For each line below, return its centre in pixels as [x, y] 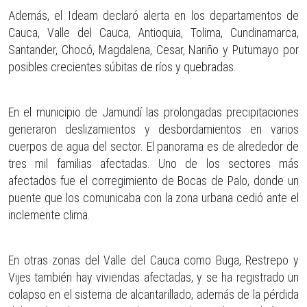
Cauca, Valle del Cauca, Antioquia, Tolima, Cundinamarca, [153, 32]
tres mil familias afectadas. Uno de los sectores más [153, 163]
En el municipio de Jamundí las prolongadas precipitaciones [153, 112]
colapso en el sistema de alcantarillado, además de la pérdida [153, 294]
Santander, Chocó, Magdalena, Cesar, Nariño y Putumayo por [153, 49]
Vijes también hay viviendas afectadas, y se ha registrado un [153, 277]
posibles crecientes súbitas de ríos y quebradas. [122, 66]
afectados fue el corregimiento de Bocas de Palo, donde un [153, 180]
